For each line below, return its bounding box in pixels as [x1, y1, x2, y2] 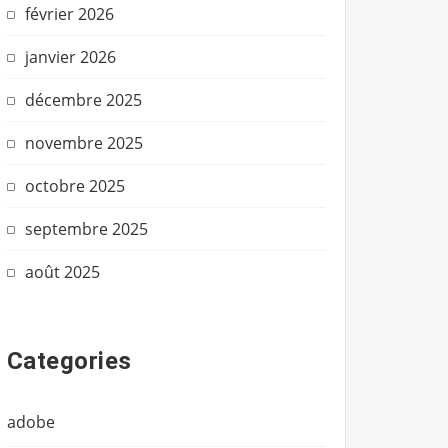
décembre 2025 [25, 89, 142, 112]
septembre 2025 [25, 218, 148, 241]
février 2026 [25, 3, 114, 26]
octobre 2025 [25, 175, 125, 198]
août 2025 [25, 261, 100, 284]
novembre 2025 [25, 132, 143, 155]
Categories [7, 347, 132, 376]
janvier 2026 [25, 46, 116, 69]
